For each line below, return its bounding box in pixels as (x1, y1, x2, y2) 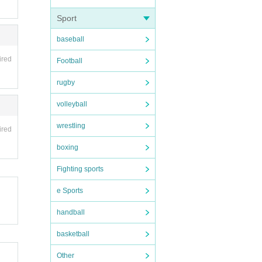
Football (57, 57, 82, 65)
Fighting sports (57, 165, 104, 173)
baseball (57, 35, 84, 43)
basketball (57, 230, 89, 238)
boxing (57, 143, 78, 151)
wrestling (57, 122, 85, 130)
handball (57, 208, 85, 216)
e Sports (57, 187, 83, 195)
